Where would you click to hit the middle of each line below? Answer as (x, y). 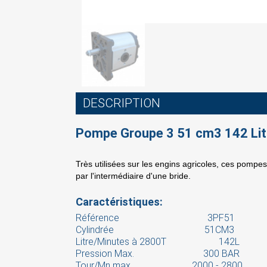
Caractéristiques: (119, 201)
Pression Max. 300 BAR (158, 253)
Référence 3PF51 (155, 218)
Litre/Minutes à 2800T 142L (158, 241)
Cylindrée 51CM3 (155, 229)
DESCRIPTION (122, 103)
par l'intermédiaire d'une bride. (133, 176)
